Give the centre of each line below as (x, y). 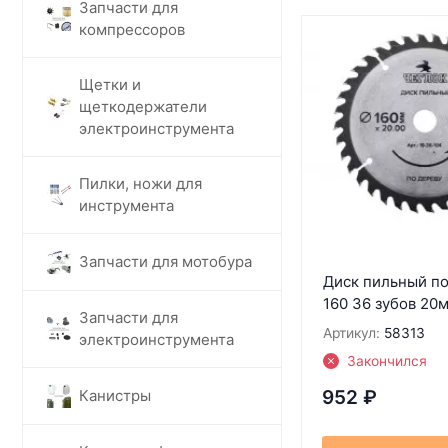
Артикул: (351, 332)
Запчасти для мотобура (165, 261)
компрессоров (132, 29)
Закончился (386, 360)
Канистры (115, 395)
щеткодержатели (143, 106)
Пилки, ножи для (140, 183)
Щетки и (110, 84)
